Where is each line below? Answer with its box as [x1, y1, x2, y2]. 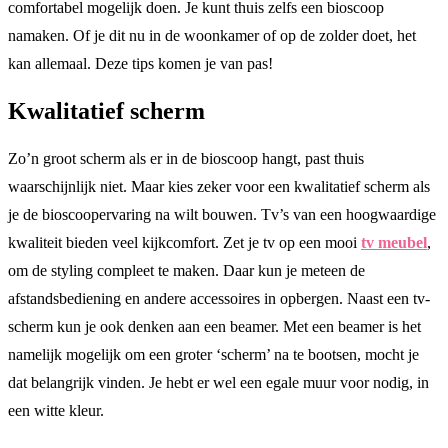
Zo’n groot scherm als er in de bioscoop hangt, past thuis [8, 149, 364, 167]
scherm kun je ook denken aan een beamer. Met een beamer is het [8, 317, 421, 335]
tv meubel [361, 233, 427, 251]
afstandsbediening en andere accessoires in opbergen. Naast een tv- [8, 289, 430, 307]
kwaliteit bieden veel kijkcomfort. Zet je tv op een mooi [8, 233, 361, 251]
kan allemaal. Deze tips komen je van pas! [8, 54, 273, 72]
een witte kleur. [8, 401, 104, 419]
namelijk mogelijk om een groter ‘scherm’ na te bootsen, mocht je [8, 345, 419, 363]
